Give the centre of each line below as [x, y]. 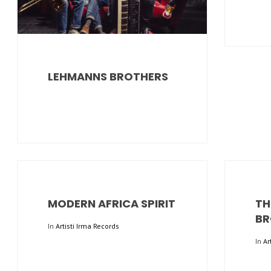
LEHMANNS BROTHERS [108, 76]
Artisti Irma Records [87, 226]
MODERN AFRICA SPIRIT [112, 203]
